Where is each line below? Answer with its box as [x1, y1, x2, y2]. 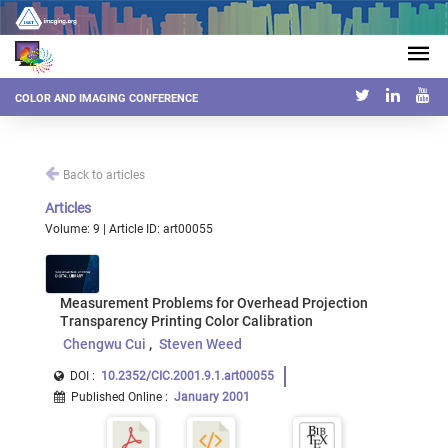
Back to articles [63, 168, 145, 182]
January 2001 [174, 390, 250, 404]
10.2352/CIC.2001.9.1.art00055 [101, 369, 274, 383]
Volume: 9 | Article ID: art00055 [45, 222, 213, 236]
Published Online [71, 390, 162, 404]
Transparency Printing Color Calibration [60, 313, 313, 329]
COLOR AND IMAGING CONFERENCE [15, 92, 198, 106]
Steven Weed [159, 336, 243, 352]
